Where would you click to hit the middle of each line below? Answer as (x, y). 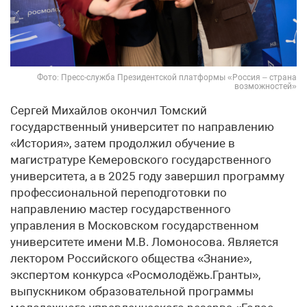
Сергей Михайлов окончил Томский (109, 111)
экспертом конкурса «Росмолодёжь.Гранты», (135, 275)
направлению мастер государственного (121, 209)
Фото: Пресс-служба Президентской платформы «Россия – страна (167, 78)
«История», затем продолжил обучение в (123, 144)
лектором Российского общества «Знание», (131, 259)
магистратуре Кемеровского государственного (141, 160)
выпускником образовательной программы (132, 292)
